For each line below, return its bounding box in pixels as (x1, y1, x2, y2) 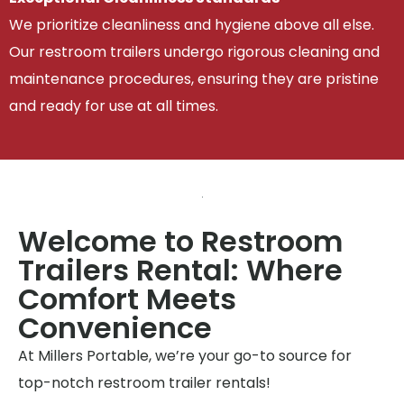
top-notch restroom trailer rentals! (18, 372, 271, 393)
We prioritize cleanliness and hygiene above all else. (9, 14, 374, 36)
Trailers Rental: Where (18, 249, 343, 290)
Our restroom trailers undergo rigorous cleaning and (9, 41, 380, 63)
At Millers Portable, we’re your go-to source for (18, 344, 352, 366)
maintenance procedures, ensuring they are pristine (9, 69, 379, 90)
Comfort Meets (18, 278, 236, 319)
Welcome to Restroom (18, 220, 343, 262)
